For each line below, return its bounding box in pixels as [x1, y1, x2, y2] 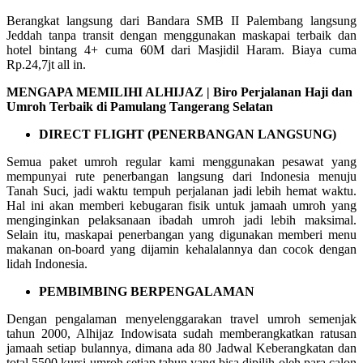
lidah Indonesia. [6, 256, 88, 271]
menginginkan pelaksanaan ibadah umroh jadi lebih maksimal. [6, 212, 357, 227]
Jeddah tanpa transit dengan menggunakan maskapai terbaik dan [6, 28, 357, 42]
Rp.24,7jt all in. [6, 57, 86, 71]
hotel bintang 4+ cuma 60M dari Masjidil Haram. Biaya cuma [6, 42, 357, 57]
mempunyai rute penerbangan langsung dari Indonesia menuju [6, 169, 357, 183]
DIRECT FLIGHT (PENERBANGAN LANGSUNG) [39, 126, 336, 141]
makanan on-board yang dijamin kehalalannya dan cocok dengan [6, 241, 357, 256]
